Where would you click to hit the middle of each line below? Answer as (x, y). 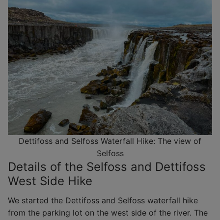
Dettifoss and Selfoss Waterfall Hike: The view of (110, 141)
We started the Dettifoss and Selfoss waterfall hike (103, 200)
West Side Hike (50, 181)
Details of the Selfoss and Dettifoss (107, 166)
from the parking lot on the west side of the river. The (108, 212)
